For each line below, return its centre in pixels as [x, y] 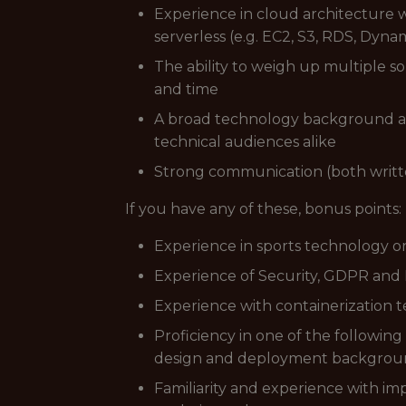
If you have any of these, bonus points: [263, 209]
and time [186, 89]
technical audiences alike [245, 142]
